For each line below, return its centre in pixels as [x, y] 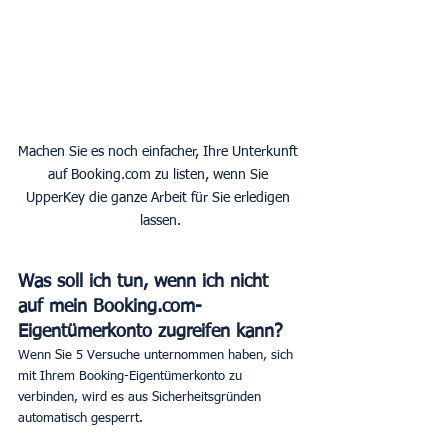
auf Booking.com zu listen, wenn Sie [160, 174]
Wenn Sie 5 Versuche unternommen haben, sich [157, 355]
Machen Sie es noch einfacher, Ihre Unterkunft [160, 151]
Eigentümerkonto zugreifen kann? [150, 331]
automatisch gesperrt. [80, 418]
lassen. [160, 220]
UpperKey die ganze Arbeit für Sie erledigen [160, 197]
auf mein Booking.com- [110, 306]
